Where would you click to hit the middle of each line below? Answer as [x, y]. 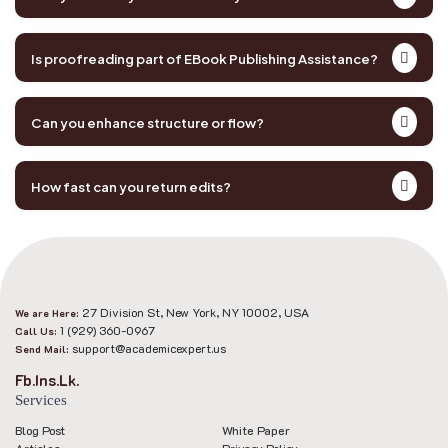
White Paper [256, 430]
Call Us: [37, 332]
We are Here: [48, 314]
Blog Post [40, 430]
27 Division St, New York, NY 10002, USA [195, 312]
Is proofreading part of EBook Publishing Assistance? [204, 58]
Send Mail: [43, 350]
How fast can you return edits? [131, 186]
